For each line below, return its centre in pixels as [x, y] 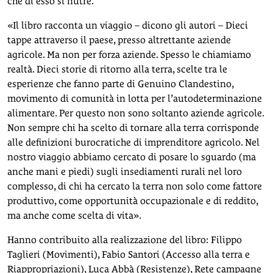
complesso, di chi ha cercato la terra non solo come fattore [135, 186]
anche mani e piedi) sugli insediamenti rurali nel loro [125, 172]
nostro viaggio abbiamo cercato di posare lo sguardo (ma [132, 157]
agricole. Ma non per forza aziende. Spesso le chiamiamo [129, 55]
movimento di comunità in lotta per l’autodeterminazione [135, 98]
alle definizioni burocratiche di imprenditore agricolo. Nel [133, 142]
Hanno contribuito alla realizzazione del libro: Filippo [125, 240]
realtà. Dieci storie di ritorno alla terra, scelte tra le [117, 69]
